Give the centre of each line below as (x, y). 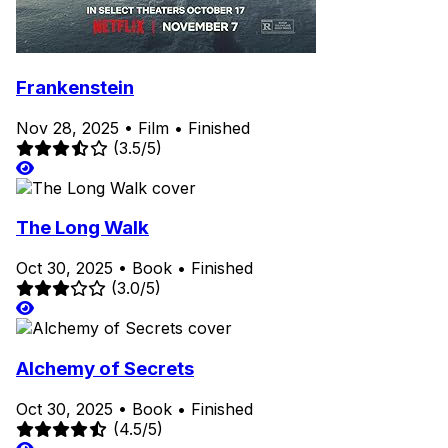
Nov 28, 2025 (67, 127)
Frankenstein (75, 87)
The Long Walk (82, 228)
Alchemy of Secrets (105, 368)
